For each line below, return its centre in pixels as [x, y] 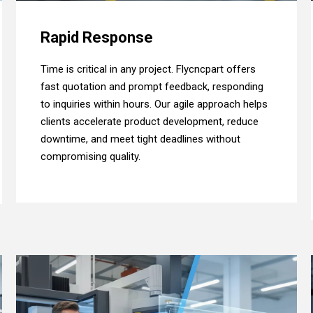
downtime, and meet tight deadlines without [141, 139]
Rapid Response [97, 38]
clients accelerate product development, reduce [150, 122]
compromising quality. [91, 157]
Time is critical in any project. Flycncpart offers [148, 70]
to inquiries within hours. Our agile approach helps [154, 104]
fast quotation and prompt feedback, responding [152, 87]
